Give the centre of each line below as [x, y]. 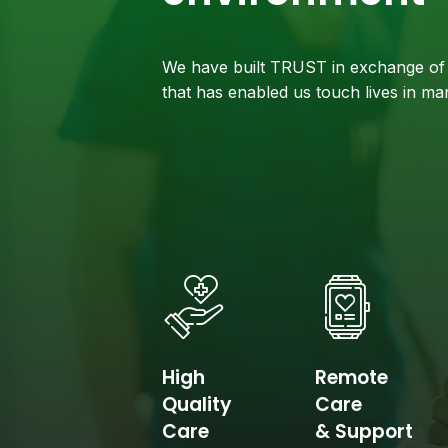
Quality [197, 404]
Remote [352, 377]
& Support [364, 431]
